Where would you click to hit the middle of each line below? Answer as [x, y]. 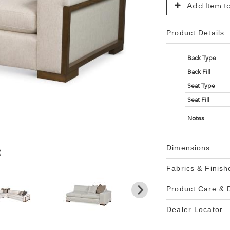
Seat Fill [198, 100]
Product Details [195, 33]
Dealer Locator [195, 209]
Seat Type [201, 86]
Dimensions [188, 148]
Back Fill [199, 72]
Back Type [202, 58]
